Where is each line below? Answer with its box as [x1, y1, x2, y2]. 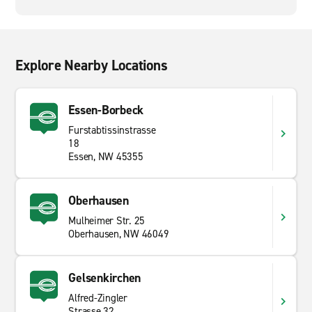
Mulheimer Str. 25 [68, 214, 146, 228]
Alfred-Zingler [68, 291, 127, 305]
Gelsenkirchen [68, 270, 141, 286]
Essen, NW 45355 [68, 150, 143, 164]
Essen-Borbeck [68, 102, 144, 118]
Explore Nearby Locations [15, 56, 168, 75]
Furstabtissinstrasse [68, 123, 156, 137]
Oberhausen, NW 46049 [68, 227, 169, 241]
